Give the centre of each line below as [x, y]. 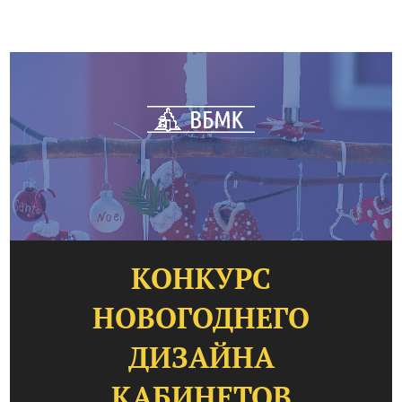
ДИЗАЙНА [201, 357]
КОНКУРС [201, 278]
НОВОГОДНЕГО [201, 318]
